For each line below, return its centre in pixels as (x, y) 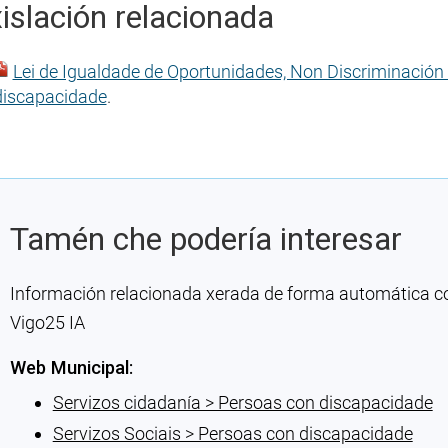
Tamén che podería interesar (205, 238)
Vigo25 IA (47, 322)
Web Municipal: (71, 367)
